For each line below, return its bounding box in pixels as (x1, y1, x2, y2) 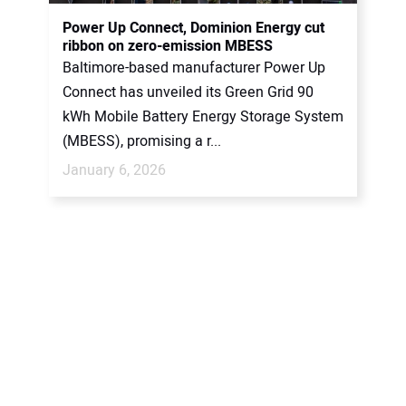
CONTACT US (19, 13, 108, 34)
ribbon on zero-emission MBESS (63, 34, 273, 57)
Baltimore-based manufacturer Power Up (63, 56, 325, 79)
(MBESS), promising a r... (63, 130, 221, 152)
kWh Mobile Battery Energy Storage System (63, 105, 343, 128)
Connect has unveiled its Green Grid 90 (63, 81, 314, 103)
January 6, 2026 (63, 159, 166, 181)
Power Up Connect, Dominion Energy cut (63, 16, 324, 39)
